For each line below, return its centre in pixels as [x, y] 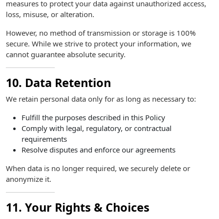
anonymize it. [29, 179]
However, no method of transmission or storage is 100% [101, 33]
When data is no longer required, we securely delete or [98, 168]
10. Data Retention [58, 83]
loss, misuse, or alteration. [50, 14]
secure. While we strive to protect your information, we [99, 44]
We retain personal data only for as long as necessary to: [101, 99]
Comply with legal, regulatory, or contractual [97, 128]
